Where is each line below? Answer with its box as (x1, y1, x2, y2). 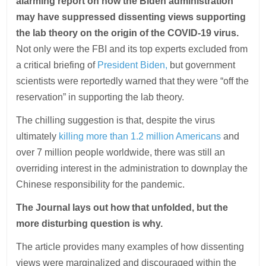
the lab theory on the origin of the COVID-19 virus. (16, 28, 239, 39)
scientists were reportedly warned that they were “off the (16, 76, 249, 87)
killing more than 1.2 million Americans (59, 131, 221, 142)
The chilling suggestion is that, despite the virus (16, 115, 216, 126)
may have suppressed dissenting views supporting (16, 12, 246, 23)
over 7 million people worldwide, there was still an (16, 147, 226, 158)
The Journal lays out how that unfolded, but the (16, 202, 229, 213)
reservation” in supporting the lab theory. (16, 92, 185, 103)
